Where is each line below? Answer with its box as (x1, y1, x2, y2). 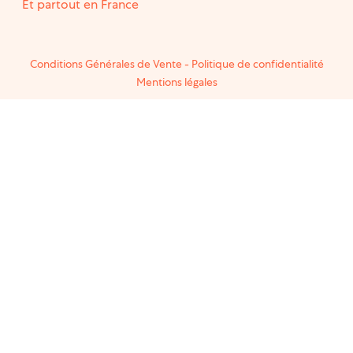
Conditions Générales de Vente (29, 57, 182, 72)
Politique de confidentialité (191, 57, 324, 72)
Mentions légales (136, 75, 217, 90)
